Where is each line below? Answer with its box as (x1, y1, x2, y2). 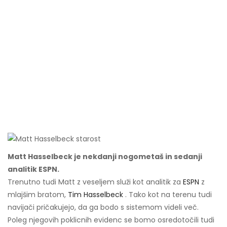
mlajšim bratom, (8, 190, 68, 200)
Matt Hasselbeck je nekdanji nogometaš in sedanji (8, 152, 202, 162)
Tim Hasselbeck (68, 190, 123, 200)
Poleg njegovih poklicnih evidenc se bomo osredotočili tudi (8, 215, 214, 225)
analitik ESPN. (8, 164, 59, 175)
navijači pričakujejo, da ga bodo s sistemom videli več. (8, 202, 199, 213)
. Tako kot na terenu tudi (123, 190, 212, 200)
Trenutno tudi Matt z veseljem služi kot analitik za (8, 177, 183, 187)
